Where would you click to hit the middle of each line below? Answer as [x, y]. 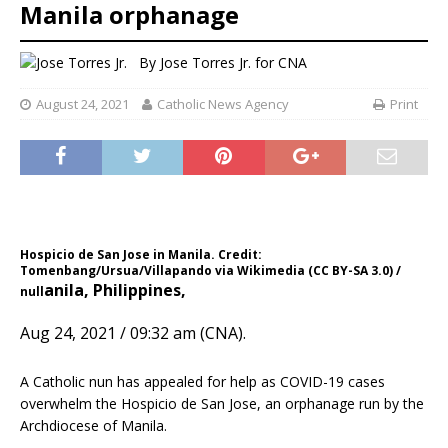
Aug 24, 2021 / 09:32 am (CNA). [133, 332]
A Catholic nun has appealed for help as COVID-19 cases [202, 381]
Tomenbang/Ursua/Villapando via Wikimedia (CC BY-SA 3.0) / [210, 270]
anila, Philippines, [117, 289]
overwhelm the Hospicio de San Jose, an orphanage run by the [222, 403]
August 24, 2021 [82, 103]
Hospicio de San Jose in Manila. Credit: [141, 254]
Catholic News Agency [223, 103]
